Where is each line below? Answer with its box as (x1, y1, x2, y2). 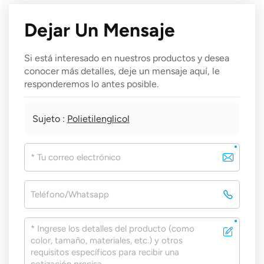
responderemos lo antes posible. (24, 78, 159, 90)
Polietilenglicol (67, 113, 130, 124)
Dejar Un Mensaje (24, 18, 176, 41)
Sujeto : (32, 113, 67, 124)
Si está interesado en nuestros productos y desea (24, 52, 230, 64)
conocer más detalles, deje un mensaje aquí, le (24, 65, 220, 77)
